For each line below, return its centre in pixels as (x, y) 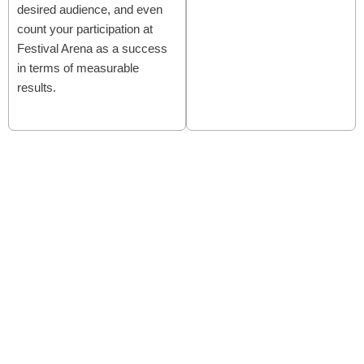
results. (37, 87)
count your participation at (85, 28)
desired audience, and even (90, 9)
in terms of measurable (78, 67)
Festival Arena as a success (92, 48)
